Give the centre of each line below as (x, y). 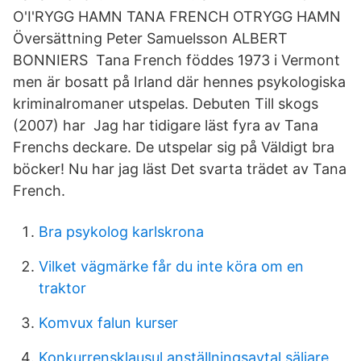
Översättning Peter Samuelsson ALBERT (150, 38)
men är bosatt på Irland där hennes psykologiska (179, 82)
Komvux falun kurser (108, 323)
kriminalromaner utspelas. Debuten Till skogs (166, 104)
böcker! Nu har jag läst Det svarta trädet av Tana (180, 169)
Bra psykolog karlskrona (121, 232)
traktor (62, 288)
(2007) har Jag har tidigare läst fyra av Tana (166, 125)
